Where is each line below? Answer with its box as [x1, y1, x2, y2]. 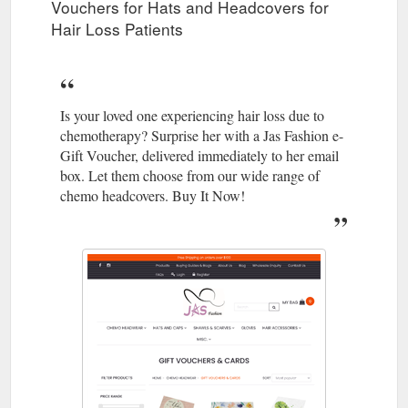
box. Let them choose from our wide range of [60, 165, 320, 185]
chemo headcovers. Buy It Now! [60, 185, 245, 205]
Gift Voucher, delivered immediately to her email [60, 145, 339, 165]
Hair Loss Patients [51, 16, 183, 40]
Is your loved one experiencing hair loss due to [60, 105, 324, 125]
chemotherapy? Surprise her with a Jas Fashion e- [60, 125, 343, 145]
